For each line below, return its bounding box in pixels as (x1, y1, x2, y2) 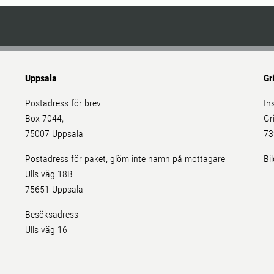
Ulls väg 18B (25, 168, 76, 180)
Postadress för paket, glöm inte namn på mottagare (25, 153, 226, 165)
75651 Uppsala (25, 183, 84, 196)
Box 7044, (25, 113, 64, 125)
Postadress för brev (25, 97, 102, 109)
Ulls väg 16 (25, 224, 68, 236)
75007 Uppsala (25, 128, 84, 140)
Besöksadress (25, 209, 79, 221)
